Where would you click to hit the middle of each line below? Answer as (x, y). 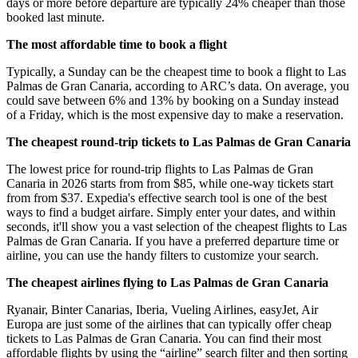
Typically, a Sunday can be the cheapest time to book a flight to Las (176, 72)
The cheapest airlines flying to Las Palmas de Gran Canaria (167, 283)
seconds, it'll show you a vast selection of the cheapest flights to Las (177, 227)
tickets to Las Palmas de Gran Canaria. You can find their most (164, 339)
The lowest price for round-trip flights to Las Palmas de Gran (160, 169)
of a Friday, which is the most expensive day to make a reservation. (175, 115)
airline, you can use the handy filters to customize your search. (163, 256)
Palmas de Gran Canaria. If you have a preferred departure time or (173, 241)
